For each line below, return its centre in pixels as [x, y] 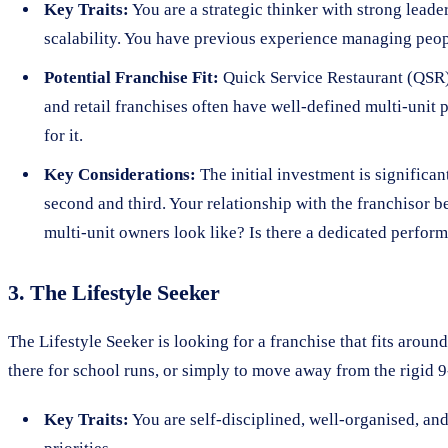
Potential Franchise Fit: [131, 77]
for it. [63, 135]
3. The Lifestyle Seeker [114, 292]
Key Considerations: [120, 174]
